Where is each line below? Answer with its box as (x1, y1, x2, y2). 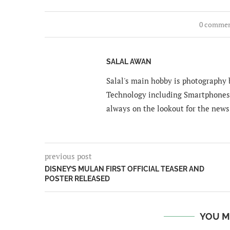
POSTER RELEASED (45, 174, 110, 183)
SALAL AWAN (106, 57, 151, 66)
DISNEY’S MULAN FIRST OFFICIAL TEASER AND (45, 164, 204, 173)
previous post (45, 150, 92, 161)
